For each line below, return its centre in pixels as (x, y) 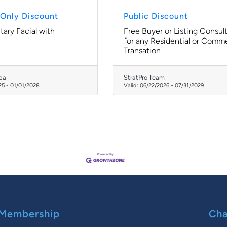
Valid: (132, 85)
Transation (142, 50)
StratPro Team (144, 77)
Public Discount (156, 16)
